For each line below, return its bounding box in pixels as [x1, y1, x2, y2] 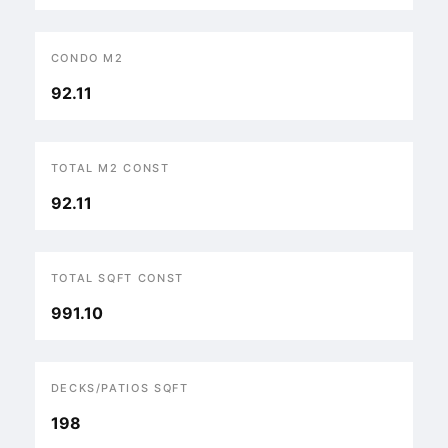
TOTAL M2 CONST [50, 161, 170, 175]
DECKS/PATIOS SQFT [50, 381, 189, 395]
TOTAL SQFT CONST [50, 271, 184, 285]
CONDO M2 [50, 51, 124, 65]
